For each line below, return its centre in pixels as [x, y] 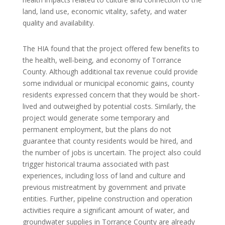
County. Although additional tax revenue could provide [110, 71]
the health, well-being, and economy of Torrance [102, 60]
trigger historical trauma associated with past [96, 164]
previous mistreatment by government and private [104, 187]
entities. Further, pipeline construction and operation [107, 198]
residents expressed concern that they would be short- [111, 94]
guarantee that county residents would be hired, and [107, 141]
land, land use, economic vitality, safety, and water [104, 11]
